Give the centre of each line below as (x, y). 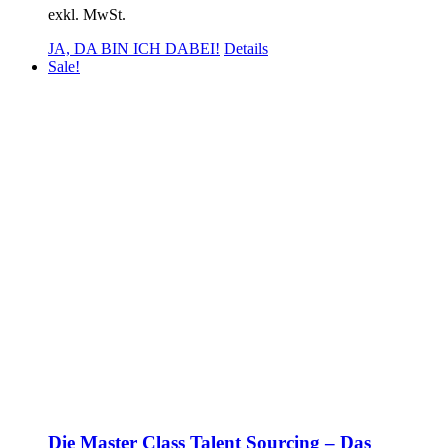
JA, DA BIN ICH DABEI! (134, 48)
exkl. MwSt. (87, 14)
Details (246, 48)
